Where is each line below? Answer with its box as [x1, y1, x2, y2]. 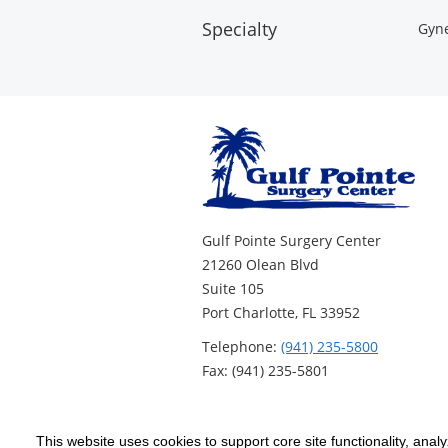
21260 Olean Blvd [202, 254, 319, 274]
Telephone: [202, 336, 281, 356]
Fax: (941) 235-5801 [202, 360, 329, 380]
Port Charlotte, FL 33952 [202, 302, 360, 322]
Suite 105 [202, 278, 264, 298]
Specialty [202, 17, 277, 41]
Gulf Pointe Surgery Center [202, 230, 381, 250]
